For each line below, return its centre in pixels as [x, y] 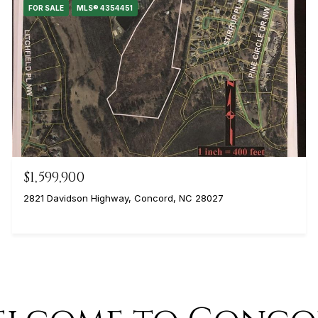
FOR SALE [46, 8]
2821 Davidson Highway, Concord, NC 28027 [123, 198]
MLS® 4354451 [104, 8]
